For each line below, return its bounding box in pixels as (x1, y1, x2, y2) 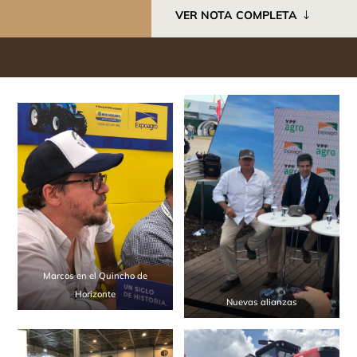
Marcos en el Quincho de (43, 270, 148, 282)
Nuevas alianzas (226, 296, 297, 308)
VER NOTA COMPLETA (175, 7, 298, 22)
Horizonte (75, 288, 116, 300)
